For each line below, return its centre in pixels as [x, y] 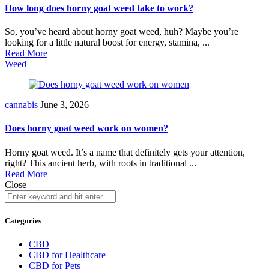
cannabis [23, 105]
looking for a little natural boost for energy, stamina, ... [107, 43]
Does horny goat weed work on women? [86, 128]
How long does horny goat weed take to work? [99, 8]
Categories [23, 220]
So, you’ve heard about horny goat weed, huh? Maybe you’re [122, 32]
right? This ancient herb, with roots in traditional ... [101, 163]
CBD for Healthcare [67, 255]
